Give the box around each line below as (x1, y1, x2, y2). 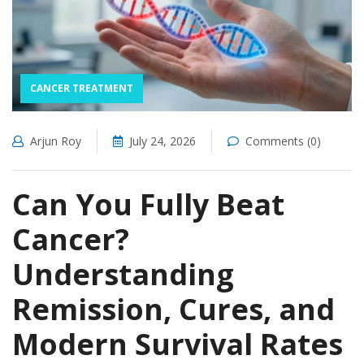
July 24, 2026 (129, 133, 196, 149)
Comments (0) (245, 133, 321, 149)
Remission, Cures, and (12, 289, 335, 330)
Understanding (12, 254, 234, 295)
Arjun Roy (30, 133, 81, 149)
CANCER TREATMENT (30, 81, 133, 96)
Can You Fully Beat (12, 184, 284, 225)
